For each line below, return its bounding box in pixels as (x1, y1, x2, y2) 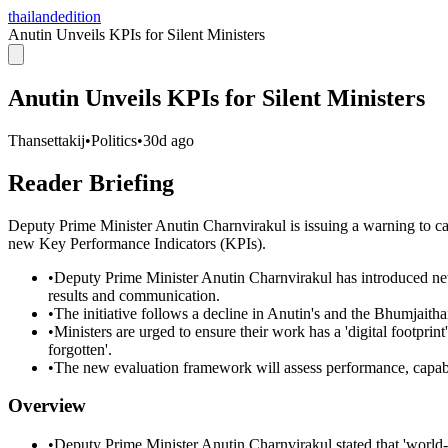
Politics (91, 131, 137, 149)
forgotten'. (48, 340, 112, 358)
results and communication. (48, 286, 220, 304)
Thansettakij (8, 131, 85, 149)
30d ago (143, 131, 194, 149)
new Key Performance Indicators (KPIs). (8, 234, 266, 252)
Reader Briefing (8, 169, 174, 196)
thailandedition (8, 8, 101, 25)
